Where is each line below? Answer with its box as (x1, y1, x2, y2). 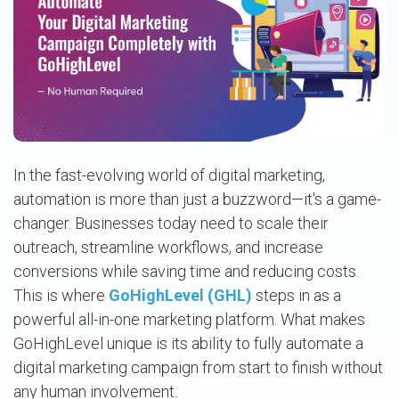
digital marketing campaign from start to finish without (13, 357, 383, 377)
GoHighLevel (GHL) (109, 285, 252, 305)
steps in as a (252, 285, 341, 305)
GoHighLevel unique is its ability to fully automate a (13, 333, 363, 353)
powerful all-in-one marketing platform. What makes (13, 309, 365, 329)
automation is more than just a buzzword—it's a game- (13, 189, 381, 208)
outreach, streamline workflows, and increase (13, 237, 323, 256)
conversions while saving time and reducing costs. (13, 261, 359, 281)
